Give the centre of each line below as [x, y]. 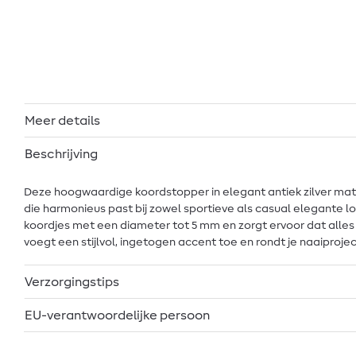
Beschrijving [61, 154]
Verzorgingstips [72, 282]
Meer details [62, 120]
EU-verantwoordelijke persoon [117, 315]
